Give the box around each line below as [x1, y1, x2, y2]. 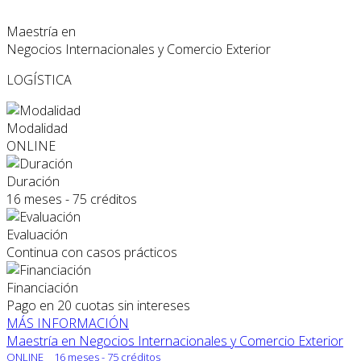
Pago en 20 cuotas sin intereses [6, 297, 190, 315]
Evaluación [6, 226, 68, 244]
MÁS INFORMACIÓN [6, 314, 129, 333]
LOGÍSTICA [6, 71, 72, 89]
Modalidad [6, 119, 68, 138]
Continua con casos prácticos [6, 243, 177, 262]
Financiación [6, 279, 78, 297]
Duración [6, 172, 60, 191]
